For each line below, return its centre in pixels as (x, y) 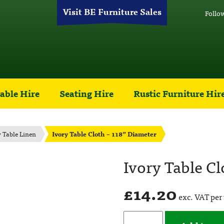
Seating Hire (86, 93)
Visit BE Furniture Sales (112, 11)
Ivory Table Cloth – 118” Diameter (104, 134)
